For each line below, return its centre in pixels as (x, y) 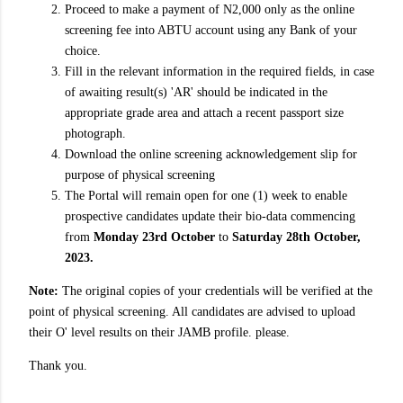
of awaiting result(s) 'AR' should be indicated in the (196, 93)
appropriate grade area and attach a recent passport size (204, 113)
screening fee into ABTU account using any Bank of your (211, 31)
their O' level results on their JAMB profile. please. (159, 333)
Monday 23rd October (154, 237)
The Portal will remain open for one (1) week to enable (206, 196)
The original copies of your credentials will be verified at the (215, 291)
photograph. (95, 134)
